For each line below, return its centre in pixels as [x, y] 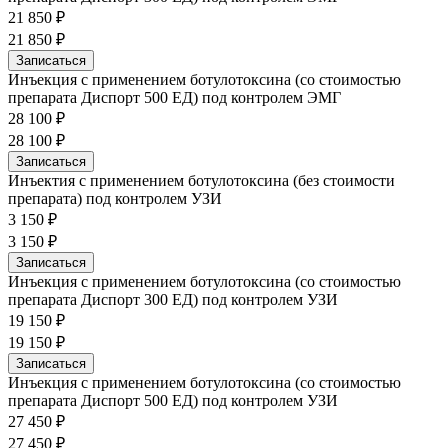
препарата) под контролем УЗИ [115, 198]
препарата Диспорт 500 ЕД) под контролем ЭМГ [174, 97]
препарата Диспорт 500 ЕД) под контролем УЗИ [173, 400]
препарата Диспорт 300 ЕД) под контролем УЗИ [173, 299]
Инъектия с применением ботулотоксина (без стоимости [201, 180]
